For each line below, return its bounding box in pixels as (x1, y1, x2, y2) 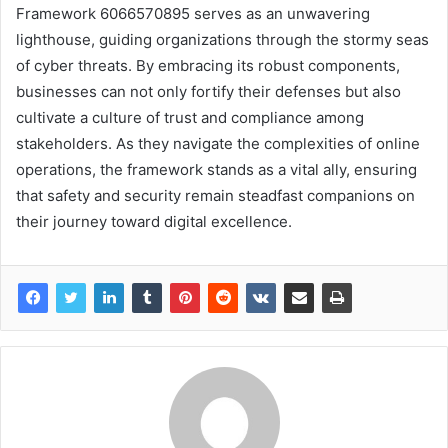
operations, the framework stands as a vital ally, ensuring (16, 159, 417, 179)
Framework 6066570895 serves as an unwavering (16, 3, 370, 23)
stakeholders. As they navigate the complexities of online (16, 133, 420, 153)
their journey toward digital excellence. (16, 211, 292, 231)
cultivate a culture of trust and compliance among (16, 107, 364, 127)
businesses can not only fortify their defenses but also (16, 81, 401, 101)
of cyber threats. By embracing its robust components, (16, 55, 400, 75)
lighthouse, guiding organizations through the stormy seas (16, 29, 429, 49)
